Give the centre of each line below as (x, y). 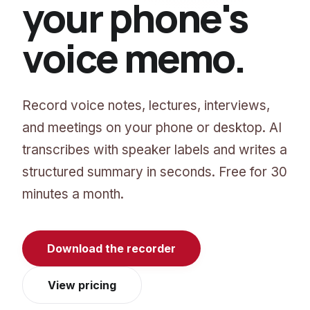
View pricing (82, 285)
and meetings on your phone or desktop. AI (152, 128)
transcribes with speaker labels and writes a (155, 150)
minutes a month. (73, 194)
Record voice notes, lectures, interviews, (146, 106)
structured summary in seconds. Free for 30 (155, 172)
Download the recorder (111, 249)
